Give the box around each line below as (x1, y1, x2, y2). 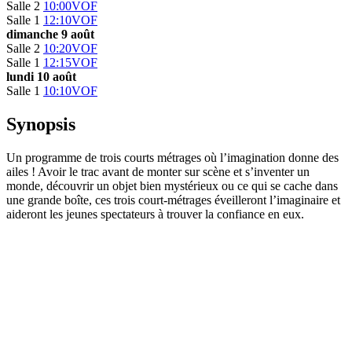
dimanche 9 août (6, 27, 94, 41)
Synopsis (6, 113, 75, 134)
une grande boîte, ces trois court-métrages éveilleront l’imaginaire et (6, 192, 340, 207)
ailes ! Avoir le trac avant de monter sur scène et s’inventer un (6, 164, 310, 178)
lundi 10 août (6, 69, 76, 83)
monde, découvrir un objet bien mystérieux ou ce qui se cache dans (6, 178, 338, 192)
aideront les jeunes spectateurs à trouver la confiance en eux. (6, 207, 304, 221)
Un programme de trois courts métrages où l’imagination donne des (6, 150, 339, 164)
